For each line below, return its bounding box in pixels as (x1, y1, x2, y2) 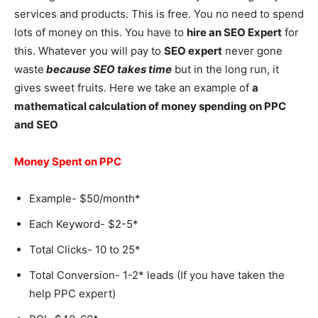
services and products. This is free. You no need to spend (14, 7, 304, 21)
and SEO (14, 118, 58, 131)
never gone (222, 44, 283, 57)
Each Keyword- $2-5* (29, 217, 138, 231)
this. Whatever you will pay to (14, 44, 164, 57)
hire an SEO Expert (187, 26, 282, 39)
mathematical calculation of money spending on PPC (14, 99, 286, 113)
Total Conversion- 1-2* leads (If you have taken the (29, 268, 285, 282)
